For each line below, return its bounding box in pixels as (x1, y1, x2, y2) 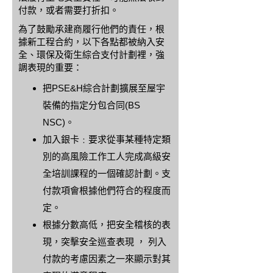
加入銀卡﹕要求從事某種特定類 (43, 134, 171, 144)
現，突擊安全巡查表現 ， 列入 (43, 236, 166, 247)
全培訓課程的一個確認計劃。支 (43, 168, 171, 179)
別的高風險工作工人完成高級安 (43, 151, 171, 161)
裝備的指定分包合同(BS (43, 100, 140, 110)
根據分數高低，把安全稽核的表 (43, 219, 171, 230)
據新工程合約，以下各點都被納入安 (18, 37, 165, 47)
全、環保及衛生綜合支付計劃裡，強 (18, 49, 165, 60)
